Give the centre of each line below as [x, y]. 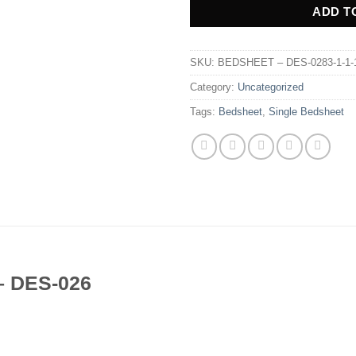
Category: [214, 87]
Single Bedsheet [306, 112]
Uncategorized [271, 87]
